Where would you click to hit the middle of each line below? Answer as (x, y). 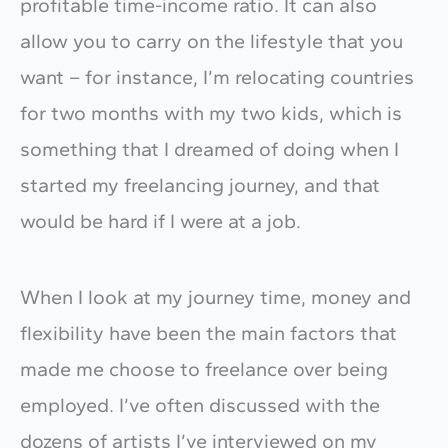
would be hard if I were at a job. (163, 220)
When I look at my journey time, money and (215, 296)
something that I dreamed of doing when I (209, 148)
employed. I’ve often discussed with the (200, 404)
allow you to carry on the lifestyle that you (211, 40)
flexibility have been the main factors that (208, 332)
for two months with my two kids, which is (211, 112)
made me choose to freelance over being (204, 368)
